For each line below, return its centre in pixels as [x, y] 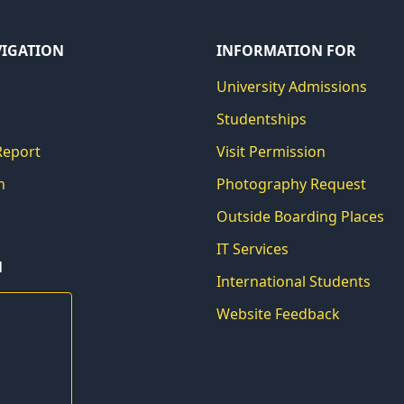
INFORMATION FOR [286, 50]
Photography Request [291, 184]
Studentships [262, 119]
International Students [294, 281]
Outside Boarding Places [300, 216]
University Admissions [292, 87]
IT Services [252, 249]
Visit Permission [271, 151]
